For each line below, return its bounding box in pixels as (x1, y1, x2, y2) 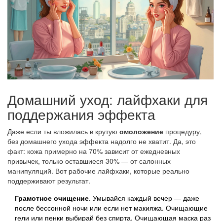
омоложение (119, 126, 163, 136)
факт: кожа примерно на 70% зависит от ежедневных (7, 146, 180, 156)
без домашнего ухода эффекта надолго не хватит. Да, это (7, 136, 196, 146)
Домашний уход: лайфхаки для (7, 89, 208, 109)
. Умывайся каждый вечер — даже (89, 192, 199, 203)
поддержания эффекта (7, 104, 155, 124)
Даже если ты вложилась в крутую (7, 126, 119, 136)
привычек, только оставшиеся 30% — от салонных (7, 155, 171, 166)
